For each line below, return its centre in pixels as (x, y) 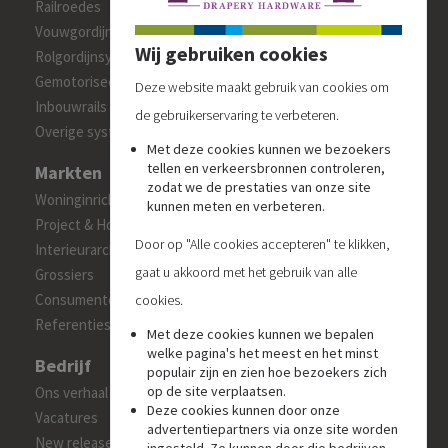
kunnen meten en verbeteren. (236, 206)
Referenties (73, 324)
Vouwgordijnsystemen (105, 31)
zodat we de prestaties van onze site (259, 187)
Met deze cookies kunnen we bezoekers (269, 149)
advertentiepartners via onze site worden (273, 429)
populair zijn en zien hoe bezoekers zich (267, 372)
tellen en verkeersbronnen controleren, (266, 168)
